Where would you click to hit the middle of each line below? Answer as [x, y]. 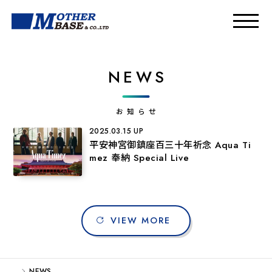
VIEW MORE [143, 221]
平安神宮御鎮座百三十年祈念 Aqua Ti [170, 145]
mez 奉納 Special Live [139, 158]
